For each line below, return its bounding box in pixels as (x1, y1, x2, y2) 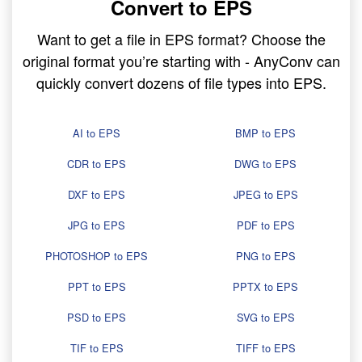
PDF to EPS (236, 217, 295, 234)
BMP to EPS (235, 125, 296, 141)
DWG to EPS (234, 156, 297, 172)
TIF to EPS (69, 340, 124, 356)
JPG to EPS (68, 217, 125, 234)
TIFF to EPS (235, 340, 296, 356)
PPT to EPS (67, 279, 126, 295)
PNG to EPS (235, 248, 296, 264)
